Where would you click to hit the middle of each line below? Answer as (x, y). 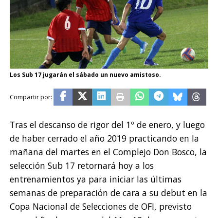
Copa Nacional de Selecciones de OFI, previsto (101, 207)
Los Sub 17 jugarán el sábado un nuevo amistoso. (85, 75)
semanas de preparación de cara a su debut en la (109, 193)
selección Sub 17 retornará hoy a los (82, 166)
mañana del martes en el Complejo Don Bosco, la (108, 152)
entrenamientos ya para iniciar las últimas (96, 179)
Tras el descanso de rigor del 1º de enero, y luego (107, 125)
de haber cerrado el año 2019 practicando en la (104, 138)
